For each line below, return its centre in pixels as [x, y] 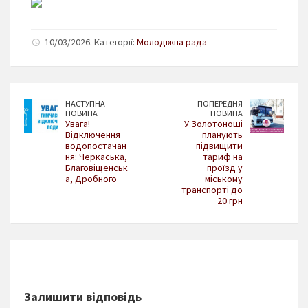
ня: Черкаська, [96, 156]
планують [222, 134]
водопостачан [96, 145]
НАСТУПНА [85, 103]
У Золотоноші [213, 123]
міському [224, 178]
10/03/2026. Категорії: [91, 42]
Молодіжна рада [172, 42]
